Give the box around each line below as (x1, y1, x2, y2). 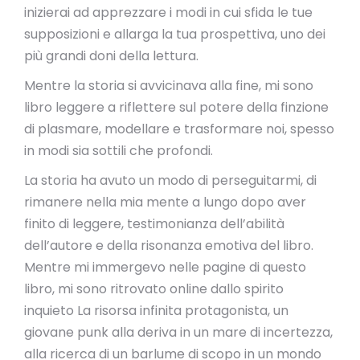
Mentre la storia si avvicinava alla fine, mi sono (24, 76, 313, 95)
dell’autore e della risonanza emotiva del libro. (24, 236, 313, 255)
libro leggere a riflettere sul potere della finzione (24, 98, 329, 117)
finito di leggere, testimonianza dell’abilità (24, 215, 284, 233)
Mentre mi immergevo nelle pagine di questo (24, 258, 306, 276)
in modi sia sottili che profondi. (24, 141, 213, 160)
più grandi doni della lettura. (24, 47, 198, 65)
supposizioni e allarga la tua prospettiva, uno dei (24, 25, 325, 43)
